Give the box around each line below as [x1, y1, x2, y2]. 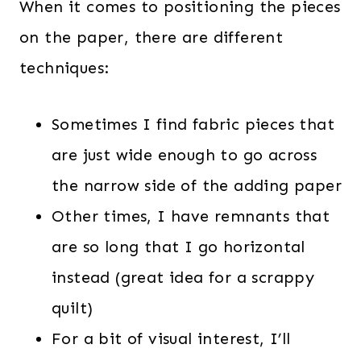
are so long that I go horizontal [52, 236, 305, 256]
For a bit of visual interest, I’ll [52, 328, 291, 348]
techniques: [19, 57, 110, 77]
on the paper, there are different [19, 27, 284, 47]
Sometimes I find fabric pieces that [52, 114, 334, 134]
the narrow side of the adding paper [52, 175, 342, 195]
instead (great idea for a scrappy [52, 267, 315, 287]
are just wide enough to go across [52, 144, 317, 164]
